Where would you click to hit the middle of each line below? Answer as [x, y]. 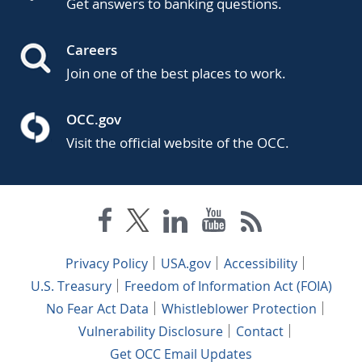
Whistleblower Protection [239, 308]
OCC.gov [94, 119]
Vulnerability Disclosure [151, 331]
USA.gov [185, 263]
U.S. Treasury [71, 286]
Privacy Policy [106, 263]
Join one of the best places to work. [176, 73]
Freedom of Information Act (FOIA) [228, 286]
